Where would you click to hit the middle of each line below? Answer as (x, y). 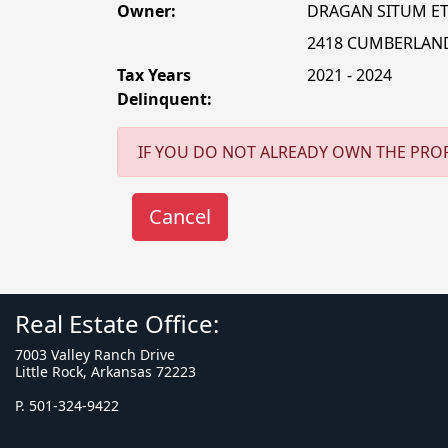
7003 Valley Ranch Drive (95, 354)
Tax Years (154, 75)
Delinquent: (164, 99)
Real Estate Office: (117, 323)
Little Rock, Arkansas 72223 (105, 371)
